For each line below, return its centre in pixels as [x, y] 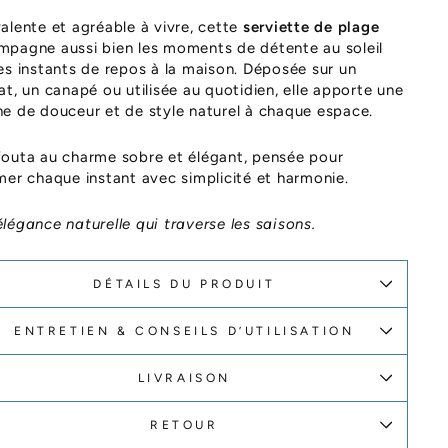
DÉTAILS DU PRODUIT [184, 284]
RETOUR [184, 425]
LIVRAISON [184, 378]
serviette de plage [311, 27]
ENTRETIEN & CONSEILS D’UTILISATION [184, 331]
